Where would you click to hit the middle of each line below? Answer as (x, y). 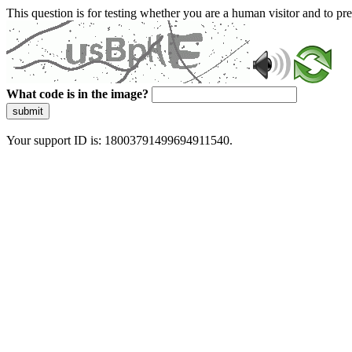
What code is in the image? (77, 94)
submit (28, 111)
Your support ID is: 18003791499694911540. (119, 140)
